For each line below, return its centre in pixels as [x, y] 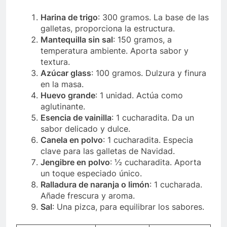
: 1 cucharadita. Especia [148, 140]
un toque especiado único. [91, 173]
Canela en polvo [72, 140]
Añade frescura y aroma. [88, 195]
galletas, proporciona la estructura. [108, 28]
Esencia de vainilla [76, 117]
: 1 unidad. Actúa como [139, 95]
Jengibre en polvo [75, 162]
